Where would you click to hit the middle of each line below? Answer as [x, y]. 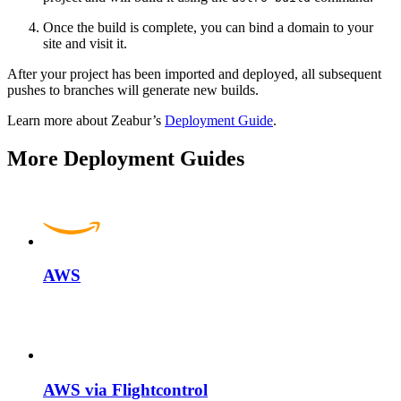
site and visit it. [85, 43]
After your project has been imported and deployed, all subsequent [194, 73]
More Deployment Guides [126, 158]
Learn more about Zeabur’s [86, 120]
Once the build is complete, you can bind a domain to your [208, 27]
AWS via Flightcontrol [125, 389]
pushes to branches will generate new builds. [133, 90]
